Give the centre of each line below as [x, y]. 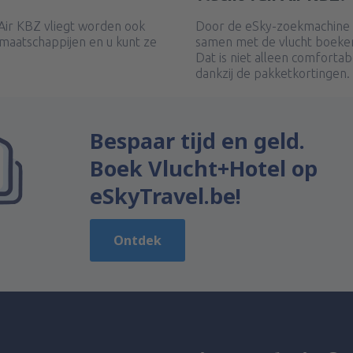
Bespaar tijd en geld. [197, 141]
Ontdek [137, 240]
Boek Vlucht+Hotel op [204, 168]
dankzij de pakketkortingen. [273, 73]
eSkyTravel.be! [165, 196]
